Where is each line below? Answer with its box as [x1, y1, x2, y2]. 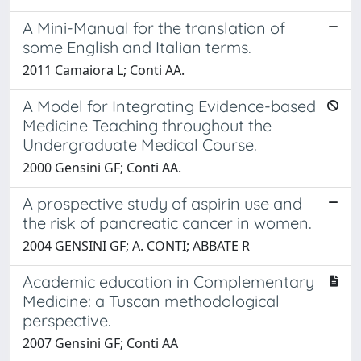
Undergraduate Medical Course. [23, 134, 257, 155]
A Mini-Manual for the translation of [23, 17, 285, 38]
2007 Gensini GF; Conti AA [23, 334, 178, 352]
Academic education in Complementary [23, 271, 314, 292]
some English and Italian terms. [23, 36, 251, 57]
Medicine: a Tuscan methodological [23, 290, 280, 311]
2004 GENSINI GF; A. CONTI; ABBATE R [23, 236, 250, 255]
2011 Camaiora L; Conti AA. [23, 60, 185, 79]
